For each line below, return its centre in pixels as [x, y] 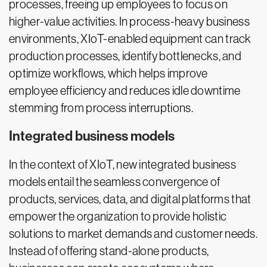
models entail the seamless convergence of [115, 182]
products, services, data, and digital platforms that [130, 199]
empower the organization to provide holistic [118, 217]
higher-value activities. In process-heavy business [129, 22]
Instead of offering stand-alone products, [109, 251]
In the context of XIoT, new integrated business [123, 165]
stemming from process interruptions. [101, 108]
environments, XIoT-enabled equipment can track [130, 39]
